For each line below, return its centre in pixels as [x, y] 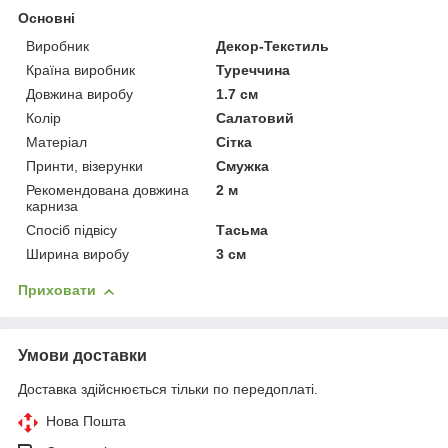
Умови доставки [82, 356]
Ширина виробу [77, 254]
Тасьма [242, 230]
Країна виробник [80, 70]
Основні [46, 18]
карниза [52, 206]
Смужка [243, 166]
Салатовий [255, 118]
